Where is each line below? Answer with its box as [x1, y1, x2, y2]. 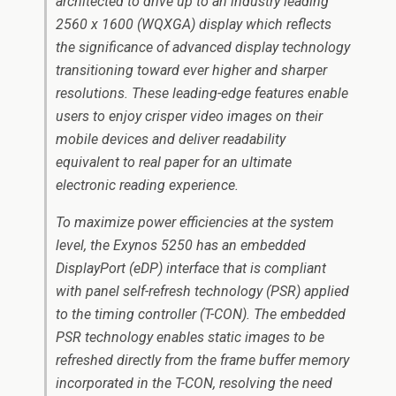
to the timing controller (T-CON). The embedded [56, 306, 346, 323]
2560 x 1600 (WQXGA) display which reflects [56, 16, 331, 33]
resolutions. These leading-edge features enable [56, 85, 348, 102]
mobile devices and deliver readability [56, 131, 286, 148]
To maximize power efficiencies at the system [56, 214, 334, 231]
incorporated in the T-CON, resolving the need [56, 375, 332, 392]
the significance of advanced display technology [56, 39, 350, 56]
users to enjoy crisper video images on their [56, 108, 323, 125]
